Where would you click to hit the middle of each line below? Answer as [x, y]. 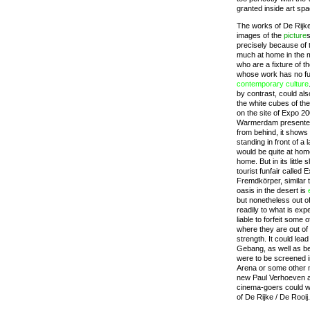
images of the [260, 35]
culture [297, 84]
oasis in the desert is [272, 190]
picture [295, 35]
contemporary [260, 84]
